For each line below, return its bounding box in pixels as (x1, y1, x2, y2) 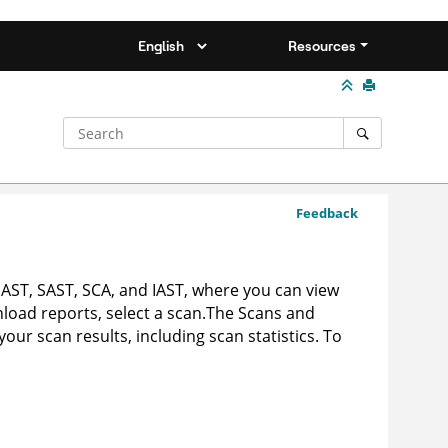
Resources (288, 36, 357, 55)
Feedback (296, 204, 358, 222)
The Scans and (206, 302, 316, 325)
